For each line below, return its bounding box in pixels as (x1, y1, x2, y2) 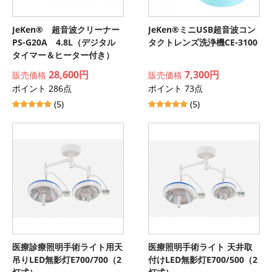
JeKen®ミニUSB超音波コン (148, 24, 256, 35)
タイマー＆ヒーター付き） (12, 49, 114, 61)
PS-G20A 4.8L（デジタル (12, 36, 115, 48)
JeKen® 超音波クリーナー (12, 24, 120, 35)
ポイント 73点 (148, 83, 203, 94)
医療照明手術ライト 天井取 (148, 241, 253, 253)
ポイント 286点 (12, 83, 72, 94)
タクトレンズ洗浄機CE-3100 (148, 36, 257, 48)
